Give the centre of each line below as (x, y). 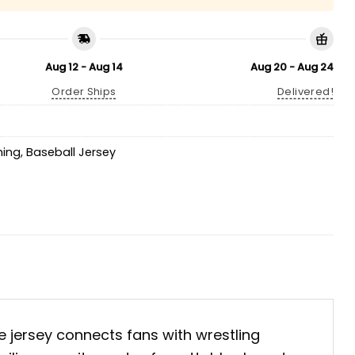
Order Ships (84, 92)
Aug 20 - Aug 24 (292, 67)
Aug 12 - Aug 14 (84, 67)
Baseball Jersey (71, 152)
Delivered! (305, 92)
